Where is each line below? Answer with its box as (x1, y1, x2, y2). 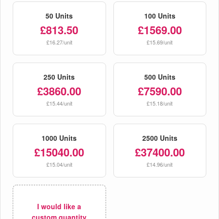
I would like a (37, 201, 82, 211)
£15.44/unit (46, 99, 72, 107)
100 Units (144, 10, 175, 21)
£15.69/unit (147, 38, 173, 46)
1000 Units (42, 132, 77, 143)
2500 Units (142, 132, 177, 143)
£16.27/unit (46, 38, 72, 46)
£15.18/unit (147, 99, 173, 107)
